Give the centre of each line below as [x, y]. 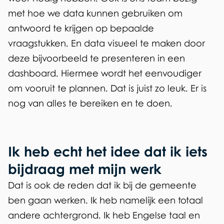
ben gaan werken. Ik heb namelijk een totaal [105, 200]
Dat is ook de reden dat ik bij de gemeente [102, 185]
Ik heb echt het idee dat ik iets [108, 151]
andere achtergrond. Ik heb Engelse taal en [104, 215]
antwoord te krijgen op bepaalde [81, 28]
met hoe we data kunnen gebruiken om [95, 13]
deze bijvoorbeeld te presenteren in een [96, 58]
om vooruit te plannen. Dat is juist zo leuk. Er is [107, 88]
